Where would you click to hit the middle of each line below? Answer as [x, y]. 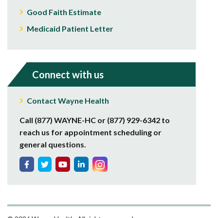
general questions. [53, 145]
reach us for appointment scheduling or [91, 132]
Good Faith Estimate [64, 12]
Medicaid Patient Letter [70, 29]
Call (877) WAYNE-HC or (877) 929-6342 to [95, 120]
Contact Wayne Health [68, 101]
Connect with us [68, 75]
